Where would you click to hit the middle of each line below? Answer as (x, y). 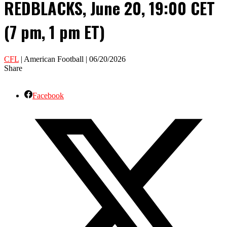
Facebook (48, 95)
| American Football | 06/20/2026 (72, 59)
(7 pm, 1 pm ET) (54, 32)
